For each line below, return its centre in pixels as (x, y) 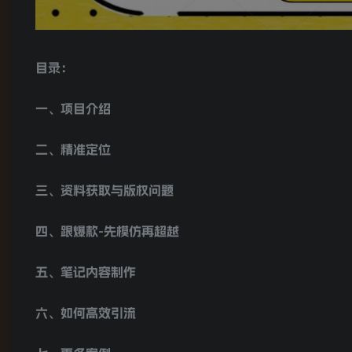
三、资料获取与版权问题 (104, 191)
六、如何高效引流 (86, 313)
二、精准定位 (73, 150)
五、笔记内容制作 (86, 272)
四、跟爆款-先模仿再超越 (107, 231)
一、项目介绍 (73, 109)
